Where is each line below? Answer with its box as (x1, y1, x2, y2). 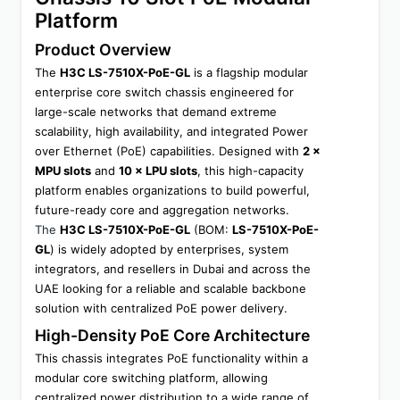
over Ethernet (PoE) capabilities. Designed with (35, 143, 303, 158)
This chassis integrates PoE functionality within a (35, 351, 308, 366)
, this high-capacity (197, 162, 304, 178)
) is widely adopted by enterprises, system (50, 241, 288, 256)
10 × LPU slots (119, 162, 197, 178)
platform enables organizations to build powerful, (35, 182, 310, 197)
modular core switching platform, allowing (35, 371, 268, 386)
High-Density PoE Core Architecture (35, 325, 310, 345)
